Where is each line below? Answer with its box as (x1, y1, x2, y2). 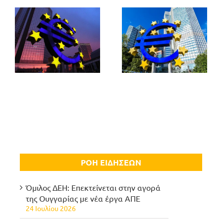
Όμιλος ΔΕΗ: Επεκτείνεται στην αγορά (26, 182, 161, 192)
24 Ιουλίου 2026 (26, 203, 76, 213)
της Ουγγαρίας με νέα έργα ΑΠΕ (26, 193, 140, 203)
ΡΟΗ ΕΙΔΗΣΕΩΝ (81, 157, 141, 168)
